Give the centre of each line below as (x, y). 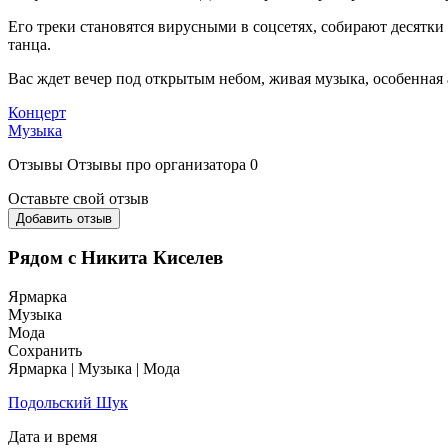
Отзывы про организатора (156, 164)
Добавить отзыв (64, 218)
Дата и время (52, 437)
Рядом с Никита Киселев (115, 258)
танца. (29, 44)
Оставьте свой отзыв (78, 198)
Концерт (37, 112)
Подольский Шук (68, 403)
